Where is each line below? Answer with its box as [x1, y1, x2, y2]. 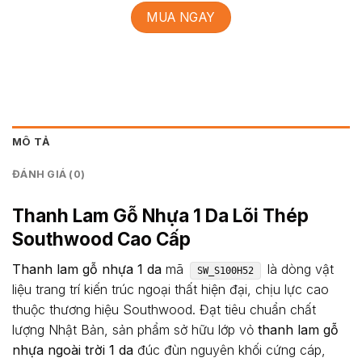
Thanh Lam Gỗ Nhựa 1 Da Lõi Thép [12, 204, 309, 226]
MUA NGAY [146, 10, 216, 26]
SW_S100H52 [197, 264, 255, 276]
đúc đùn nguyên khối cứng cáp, [133, 341, 326, 358]
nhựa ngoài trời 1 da [12, 341, 133, 358]
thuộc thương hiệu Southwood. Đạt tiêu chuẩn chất [12, 301, 316, 318]
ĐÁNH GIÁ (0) [12, 167, 86, 180]
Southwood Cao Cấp [12, 227, 191, 250]
